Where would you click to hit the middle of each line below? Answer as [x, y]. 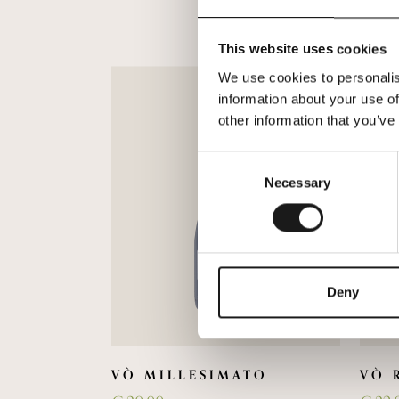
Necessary [297, 183]
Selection [224, 183]
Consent [222, 161]
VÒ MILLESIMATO [189, 376]
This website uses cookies [302, 49]
